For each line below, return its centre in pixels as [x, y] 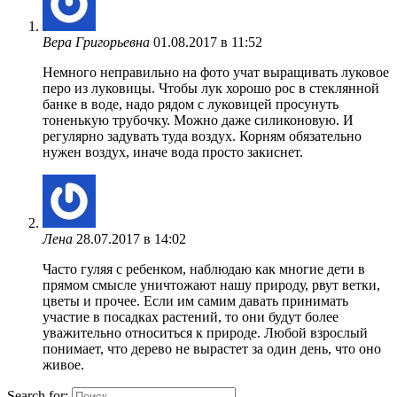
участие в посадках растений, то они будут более [191, 317]
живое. [63, 365]
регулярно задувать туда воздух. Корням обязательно [202, 136]
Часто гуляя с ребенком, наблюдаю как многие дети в [204, 269]
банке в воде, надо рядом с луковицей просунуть [191, 105]
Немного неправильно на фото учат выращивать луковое [216, 73]
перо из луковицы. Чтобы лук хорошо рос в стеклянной [211, 89]
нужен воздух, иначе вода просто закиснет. [173, 152]
